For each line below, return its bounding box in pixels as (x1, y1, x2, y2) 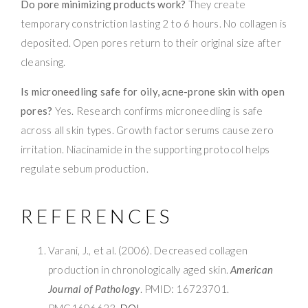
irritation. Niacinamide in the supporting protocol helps (21, 142, 270, 155)
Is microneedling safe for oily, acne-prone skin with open (21, 85, 285, 98)
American (230, 263, 274, 276)
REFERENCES (21, 203, 173, 228)
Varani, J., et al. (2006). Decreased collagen (48, 243, 248, 256)
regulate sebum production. (21, 162, 148, 175)
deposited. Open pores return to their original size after (21, 36, 281, 49)
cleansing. (21, 55, 66, 68)
